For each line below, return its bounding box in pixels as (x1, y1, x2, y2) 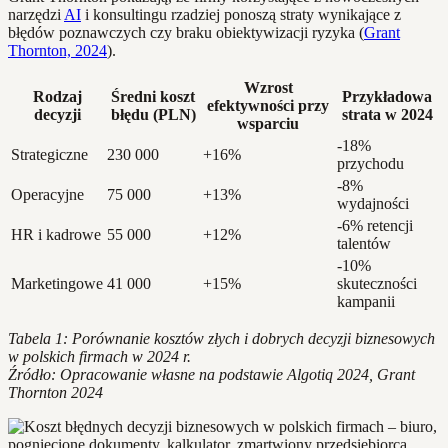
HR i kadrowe (11, 226, 101, 244)
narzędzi (8, 6, 64, 24)
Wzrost (243, 79, 293, 97)
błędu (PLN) (110, 106, 196, 124)
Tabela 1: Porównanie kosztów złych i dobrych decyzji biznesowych (8, 330, 435, 348)
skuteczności (337, 275, 417, 293)
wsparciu (237, 115, 299, 133)
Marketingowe (11, 275, 103, 293)
